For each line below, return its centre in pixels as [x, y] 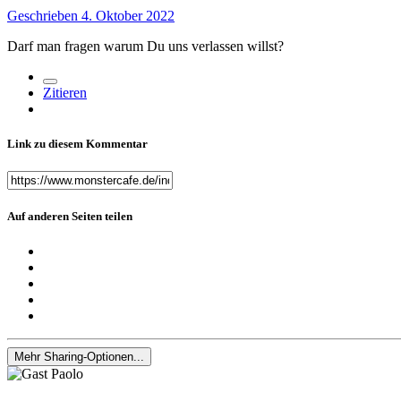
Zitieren [65, 92]
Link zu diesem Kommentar [77, 143]
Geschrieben [44, 15]
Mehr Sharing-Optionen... [79, 357]
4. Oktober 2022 [128, 15]
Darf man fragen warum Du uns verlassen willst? [145, 46]
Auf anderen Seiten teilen [70, 217]
